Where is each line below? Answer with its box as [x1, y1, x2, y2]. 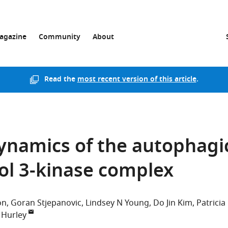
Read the [44, 74, 77, 85]
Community [39, 32, 80, 43]
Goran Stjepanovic [11, 197, 81, 209]
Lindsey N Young [85, 197, 149, 209]
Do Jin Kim [153, 197, 192, 209]
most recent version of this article [77, 74, 196, 85]
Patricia [196, 197, 225, 209]
